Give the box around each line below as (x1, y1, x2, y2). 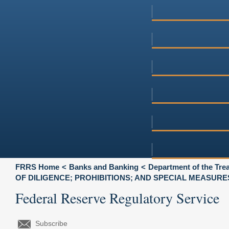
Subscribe (35, 219, 67, 227)
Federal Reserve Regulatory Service (15, 188, 219, 208)
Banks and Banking (69, 162, 139, 171)
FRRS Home (15, 162, 59, 171)
